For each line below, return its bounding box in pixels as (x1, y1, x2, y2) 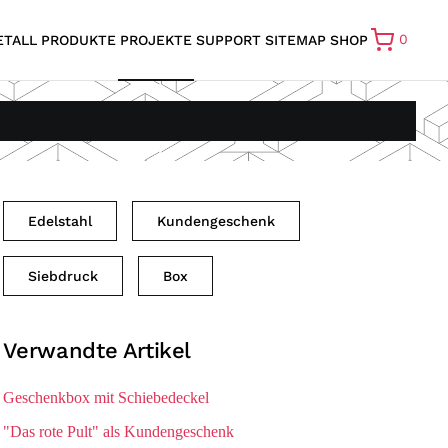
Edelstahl (27, 213, 92, 229)
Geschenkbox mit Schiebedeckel (2, 389, 209, 406)
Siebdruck (27, 268, 98, 284)
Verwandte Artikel (2, 338, 191, 363)
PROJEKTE (120, 31, 192, 48)
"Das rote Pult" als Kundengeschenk (2, 423, 234, 440)
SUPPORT (196, 31, 261, 48)
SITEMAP (265, 31, 326, 48)
